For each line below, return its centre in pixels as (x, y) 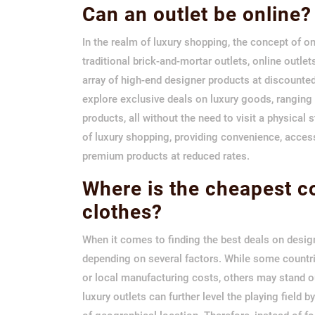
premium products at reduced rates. (166, 156)
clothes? (122, 212)
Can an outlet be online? (197, 14)
